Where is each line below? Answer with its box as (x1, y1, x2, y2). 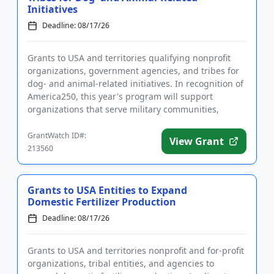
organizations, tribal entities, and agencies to (28, 257, 214, 269)
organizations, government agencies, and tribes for (28, 65, 239, 76)
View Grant (169, 135, 224, 148)
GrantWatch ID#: (28, 130, 86, 141)
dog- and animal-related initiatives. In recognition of (28, 78, 243, 89)
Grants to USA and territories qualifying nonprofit (28, 52, 231, 64)
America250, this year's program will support (28, 91, 213, 102)
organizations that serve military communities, (28, 103, 219, 115)
